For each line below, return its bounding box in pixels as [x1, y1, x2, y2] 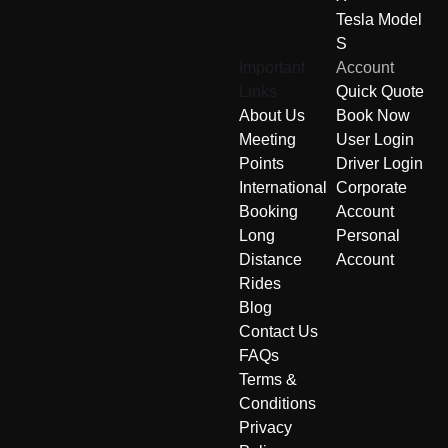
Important [239, 59, 305, 77]
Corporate [336, 179, 407, 197]
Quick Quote [336, 83, 424, 101]
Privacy [239, 419, 292, 437]
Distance [239, 251, 302, 269]
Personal [336, 227, 400, 245]
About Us [239, 107, 305, 125]
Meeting [239, 131, 296, 149]
